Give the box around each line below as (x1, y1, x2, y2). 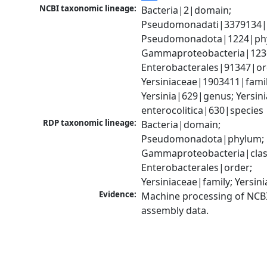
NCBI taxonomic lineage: (39, 3, 137, 14)
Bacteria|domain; (141, 118, 221, 132)
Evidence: (99, 189, 137, 200)
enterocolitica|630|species (141, 104, 264, 117)
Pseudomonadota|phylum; (141, 132, 265, 146)
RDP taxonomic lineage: (43, 117, 137, 129)
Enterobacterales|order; (141, 161, 253, 175)
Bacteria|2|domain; (141, 4, 232, 17)
